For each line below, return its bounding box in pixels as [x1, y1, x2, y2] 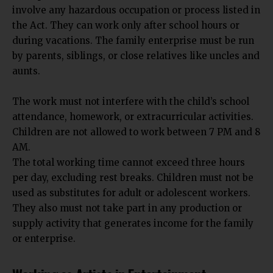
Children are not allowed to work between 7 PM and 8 [12, 126, 260, 138]
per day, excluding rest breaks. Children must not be [12, 171, 253, 183]
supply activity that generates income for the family [12, 217, 253, 229]
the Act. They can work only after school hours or [12, 19, 239, 31]
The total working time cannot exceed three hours [12, 156, 245, 168]
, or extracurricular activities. [119, 110, 253, 122]
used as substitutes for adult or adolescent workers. [12, 186, 250, 199]
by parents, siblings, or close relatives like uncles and [12, 49, 260, 62]
